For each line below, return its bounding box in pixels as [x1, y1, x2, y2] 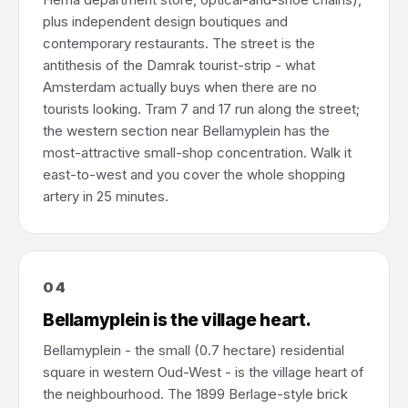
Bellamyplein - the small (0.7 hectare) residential [43, 342, 344, 359]
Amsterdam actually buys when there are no [43, 78, 317, 96]
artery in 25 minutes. [43, 188, 168, 205]
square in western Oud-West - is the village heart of [43, 363, 364, 381]
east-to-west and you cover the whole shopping [43, 166, 345, 183]
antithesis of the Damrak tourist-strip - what [43, 56, 315, 74]
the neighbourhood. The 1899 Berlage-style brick [43, 385, 348, 403]
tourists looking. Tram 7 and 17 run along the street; [43, 100, 360, 117]
